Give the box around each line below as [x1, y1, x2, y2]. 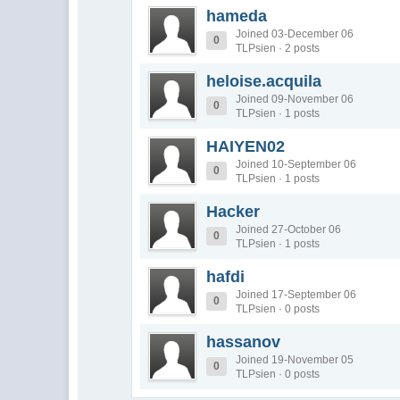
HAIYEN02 [206, 137, 286, 155]
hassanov [206, 333, 281, 351]
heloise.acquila [206, 72, 322, 90]
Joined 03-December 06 [236, 28, 354, 40]
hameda [206, 7, 268, 25]
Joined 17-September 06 [236, 288, 357, 301]
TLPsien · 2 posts [236, 42, 321, 54]
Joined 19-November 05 [236, 354, 354, 366]
